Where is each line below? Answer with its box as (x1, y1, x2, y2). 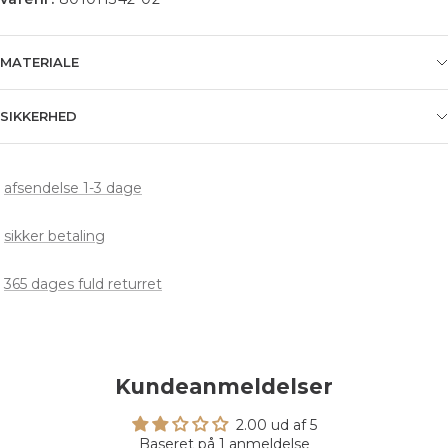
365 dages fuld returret (4, 275, 162, 293)
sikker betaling (4, 227, 105, 245)
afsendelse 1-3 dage (4, 179, 142, 197)
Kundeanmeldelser (115, 374, 333, 399)
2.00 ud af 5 (235, 416, 317, 434)
